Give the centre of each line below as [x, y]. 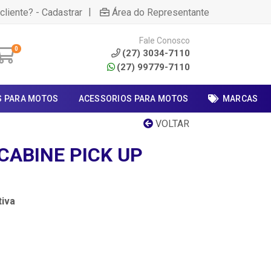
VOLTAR [171, 124]
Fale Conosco [165, 40]
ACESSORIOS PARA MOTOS [133, 99]
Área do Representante [161, 12]
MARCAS [240, 99]
